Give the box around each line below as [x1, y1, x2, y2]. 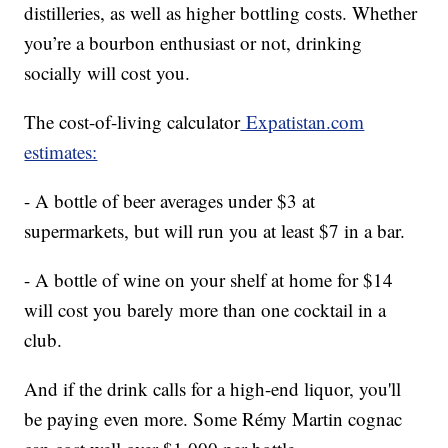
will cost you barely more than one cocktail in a [24, 296, 387, 322]
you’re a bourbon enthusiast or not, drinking [24, 29, 363, 55]
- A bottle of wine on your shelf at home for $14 [24, 266, 394, 292]
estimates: [24, 138, 98, 164]
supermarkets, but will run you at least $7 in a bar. [24, 217, 406, 243]
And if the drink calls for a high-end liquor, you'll [24, 375, 402, 401]
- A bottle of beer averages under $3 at [24, 187, 316, 213]
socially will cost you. [24, 59, 191, 85]
